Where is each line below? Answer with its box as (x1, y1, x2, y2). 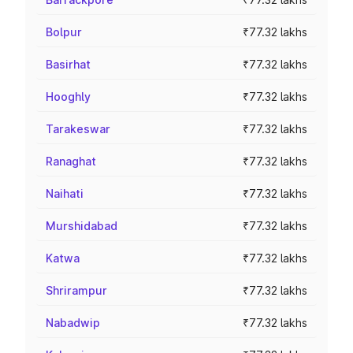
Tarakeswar (46, 122, 110, 136)
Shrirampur (46, 284, 107, 297)
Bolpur (46, 25, 82, 39)
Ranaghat (46, 154, 96, 168)
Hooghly (46, 90, 91, 103)
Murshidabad (46, 219, 117, 232)
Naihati (46, 187, 84, 200)
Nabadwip (46, 316, 100, 329)
